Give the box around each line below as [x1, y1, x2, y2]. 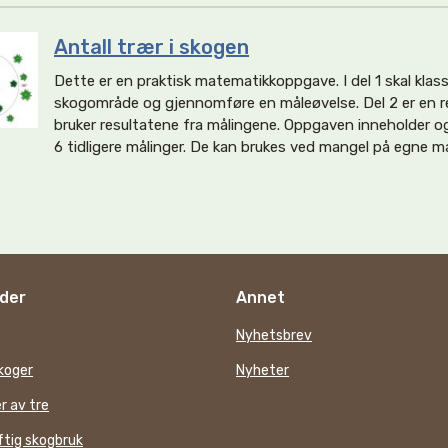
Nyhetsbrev [236, 327, 312, 345]
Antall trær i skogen [54, 35, 249, 59]
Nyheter [236, 362, 289, 380]
